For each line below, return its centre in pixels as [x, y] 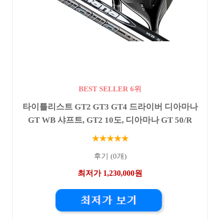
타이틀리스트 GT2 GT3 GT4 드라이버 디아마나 [110, 107]
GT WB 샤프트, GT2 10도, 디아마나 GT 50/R [110, 120]
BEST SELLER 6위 [110, 89]
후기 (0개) [110, 156]
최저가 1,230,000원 [110, 173]
